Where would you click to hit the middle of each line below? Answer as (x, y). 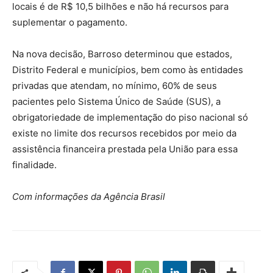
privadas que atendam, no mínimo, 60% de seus (115, 85)
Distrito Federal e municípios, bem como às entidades (128, 69)
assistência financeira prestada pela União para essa (125, 149)
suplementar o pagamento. (70, 22)
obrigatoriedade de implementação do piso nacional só (130, 117)
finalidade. (34, 165)
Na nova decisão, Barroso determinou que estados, (122, 54)
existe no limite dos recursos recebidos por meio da (124, 133)
